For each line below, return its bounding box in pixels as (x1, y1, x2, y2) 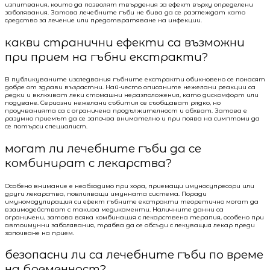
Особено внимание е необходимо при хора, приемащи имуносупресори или (5, 181, 254, 190)
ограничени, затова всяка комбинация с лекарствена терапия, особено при (5, 213, 264, 221)
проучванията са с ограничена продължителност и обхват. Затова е (5, 107, 247, 115)
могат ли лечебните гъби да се (5, 141, 201, 155)
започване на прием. (5, 228, 74, 237)
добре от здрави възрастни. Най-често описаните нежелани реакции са (5, 83, 256, 92)
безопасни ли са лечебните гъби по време (5, 248, 263, 262)
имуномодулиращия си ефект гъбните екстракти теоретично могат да (5, 197, 259, 206)
